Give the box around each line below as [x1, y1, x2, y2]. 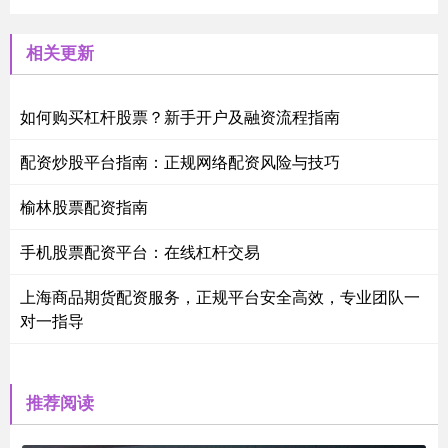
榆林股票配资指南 [20, 194, 148, 218]
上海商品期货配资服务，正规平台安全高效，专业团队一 [20, 284, 420, 308]
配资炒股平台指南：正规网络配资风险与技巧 [20, 149, 340, 173]
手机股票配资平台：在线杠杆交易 [20, 239, 260, 263]
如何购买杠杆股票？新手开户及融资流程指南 [20, 104, 340, 128]
